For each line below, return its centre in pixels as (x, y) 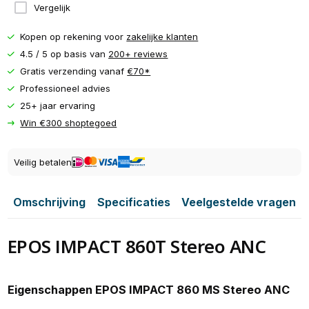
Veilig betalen (42, 162)
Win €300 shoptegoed (69, 123)
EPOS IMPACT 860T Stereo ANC (137, 247)
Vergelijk (52, 7)
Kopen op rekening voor (73, 37)
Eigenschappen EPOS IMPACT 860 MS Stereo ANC (148, 290)
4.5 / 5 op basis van (64, 54)
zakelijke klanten (162, 37)
